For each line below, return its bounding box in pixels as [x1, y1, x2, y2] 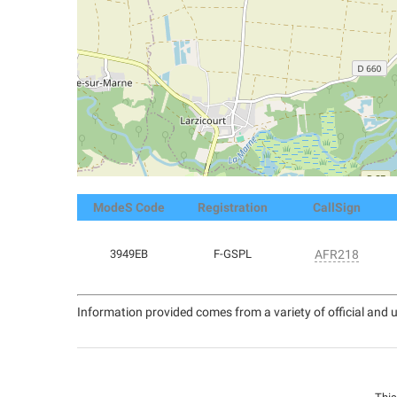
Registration [198, 200, 268, 214]
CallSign [312, 200, 361, 214]
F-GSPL [214, 247, 252, 261]
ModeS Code [93, 200, 165, 214]
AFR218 [314, 247, 359, 261]
